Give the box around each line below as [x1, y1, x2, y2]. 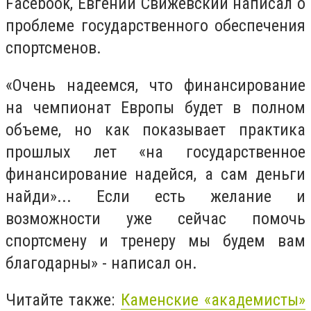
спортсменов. [6, 38, 101, 58]
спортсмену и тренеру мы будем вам [6, 230, 305, 251]
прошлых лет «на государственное [6, 142, 305, 162]
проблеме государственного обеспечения [6, 16, 305, 36]
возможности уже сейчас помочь [6, 208, 305, 228]
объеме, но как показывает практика [6, 119, 305, 140]
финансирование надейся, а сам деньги [6, 164, 305, 184]
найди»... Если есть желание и [6, 186, 305, 206]
